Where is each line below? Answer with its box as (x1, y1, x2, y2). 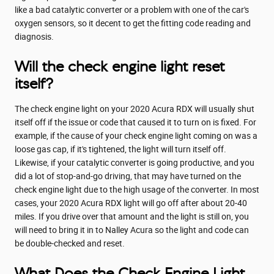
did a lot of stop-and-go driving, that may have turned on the (15, 171, 241, 181)
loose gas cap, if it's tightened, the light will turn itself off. (15, 144, 226, 154)
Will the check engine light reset (15, 57, 224, 75)
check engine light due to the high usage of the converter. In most (15, 184, 259, 194)
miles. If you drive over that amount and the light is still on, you (15, 211, 249, 221)
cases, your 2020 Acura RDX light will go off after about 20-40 (15, 198, 247, 208)
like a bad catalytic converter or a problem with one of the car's (15, 4, 249, 15)
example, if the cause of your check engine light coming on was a (15, 130, 257, 141)
